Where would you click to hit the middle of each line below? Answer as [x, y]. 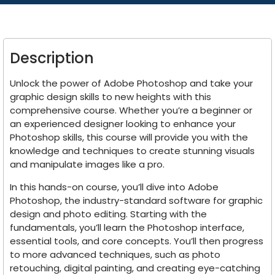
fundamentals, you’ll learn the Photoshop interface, [127, 227]
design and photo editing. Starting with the [108, 214]
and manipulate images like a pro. [87, 165]
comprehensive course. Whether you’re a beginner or [131, 110]
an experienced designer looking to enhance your [123, 124]
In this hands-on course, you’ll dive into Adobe [114, 187]
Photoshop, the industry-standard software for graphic [136, 200]
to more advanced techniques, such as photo [115, 254]
